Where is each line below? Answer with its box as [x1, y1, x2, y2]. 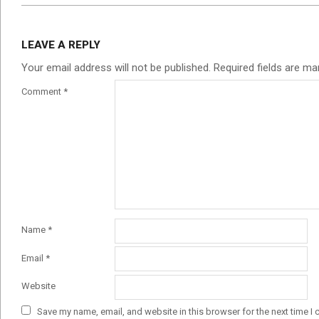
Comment [21, 85, 63, 97]
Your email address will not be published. [21, 61, 211, 74]
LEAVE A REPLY [21, 38, 100, 51]
